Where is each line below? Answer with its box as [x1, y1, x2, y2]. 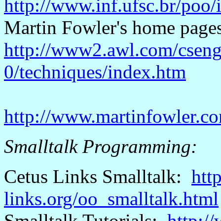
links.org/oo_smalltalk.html [4, 188, 219, 209]
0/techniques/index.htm [4, 61, 186, 82]
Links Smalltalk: [48, 166, 191, 187]
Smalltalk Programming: [4, 136, 197, 157]
